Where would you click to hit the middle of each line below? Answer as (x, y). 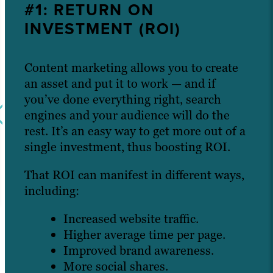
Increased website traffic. (131, 219)
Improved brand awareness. (139, 251)
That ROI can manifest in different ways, (134, 175)
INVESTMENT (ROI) (103, 29)
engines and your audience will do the (127, 115)
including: (52, 191)
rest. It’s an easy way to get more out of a (135, 131)
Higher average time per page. (144, 235)
